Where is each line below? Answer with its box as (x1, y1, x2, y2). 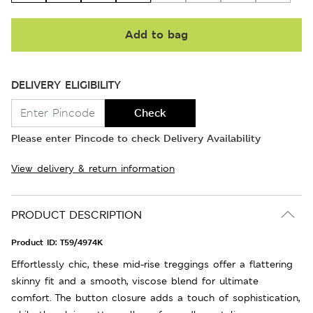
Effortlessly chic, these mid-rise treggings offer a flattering (11, 257, 293, 270)
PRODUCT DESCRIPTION (11, 207, 142, 222)
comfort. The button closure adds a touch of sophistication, (11, 291, 300, 304)
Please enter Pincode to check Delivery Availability (11, 131, 261, 145)
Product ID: (11, 236, 60, 248)
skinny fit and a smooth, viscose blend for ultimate (11, 274, 259, 287)
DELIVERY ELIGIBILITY (11, 77, 121, 92)
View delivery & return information (11, 161, 175, 175)
